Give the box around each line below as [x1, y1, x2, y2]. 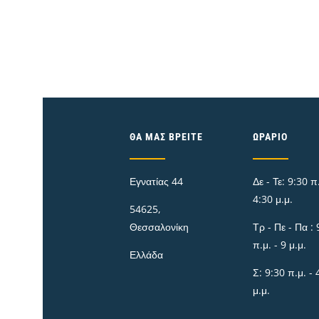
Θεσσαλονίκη [130, 220, 189, 234]
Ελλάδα [130, 248, 164, 262]
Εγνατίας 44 [130, 174, 184, 189]
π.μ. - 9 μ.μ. [252, 238, 306, 252]
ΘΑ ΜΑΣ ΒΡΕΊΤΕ [130, 131, 204, 143]
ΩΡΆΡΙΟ [252, 131, 288, 143]
